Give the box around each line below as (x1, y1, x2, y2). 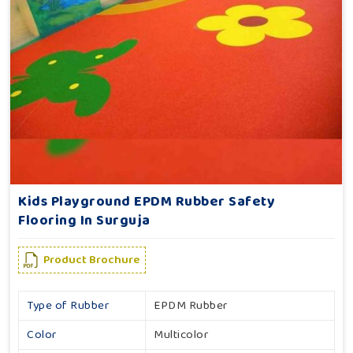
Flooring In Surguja (18, 210, 150, 232)
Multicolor (154, 325, 208, 345)
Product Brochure (43, 251, 140, 270)
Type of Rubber (27, 296, 109, 316)
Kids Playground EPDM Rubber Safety (18, 191, 275, 214)
